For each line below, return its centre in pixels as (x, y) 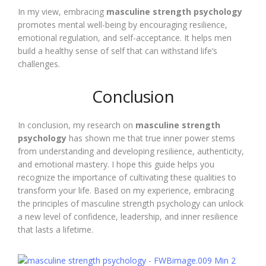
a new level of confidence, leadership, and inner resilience (128, 216)
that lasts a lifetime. (56, 229)
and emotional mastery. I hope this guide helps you (116, 164)
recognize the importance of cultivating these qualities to (127, 177)
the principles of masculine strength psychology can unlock (131, 203)
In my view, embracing (62, 12)
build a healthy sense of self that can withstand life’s (118, 51)
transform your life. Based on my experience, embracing (126, 190)
